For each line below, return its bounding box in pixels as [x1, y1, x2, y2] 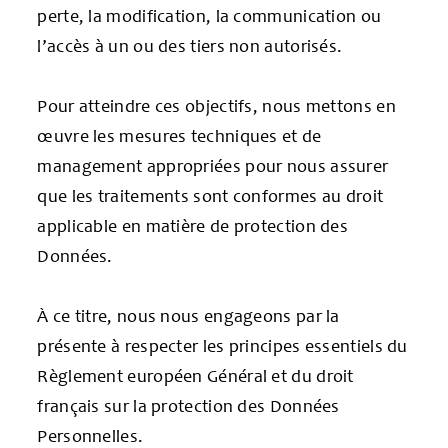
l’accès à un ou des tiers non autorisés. [37, 34, 343, 57]
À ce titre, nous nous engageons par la [37, 304, 340, 327]
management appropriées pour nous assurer [37, 154, 389, 177]
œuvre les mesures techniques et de [37, 124, 322, 147]
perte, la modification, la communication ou [37, 4, 382, 27]
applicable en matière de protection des [37, 214, 349, 237]
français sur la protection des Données [37, 394, 340, 417]
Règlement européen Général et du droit [37, 364, 354, 387]
